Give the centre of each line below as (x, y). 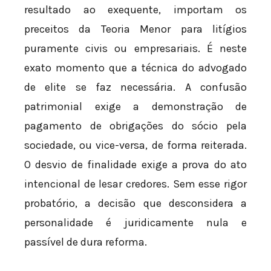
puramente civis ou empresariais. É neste (135, 48)
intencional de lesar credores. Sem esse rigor (135, 184)
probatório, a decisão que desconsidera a (135, 203)
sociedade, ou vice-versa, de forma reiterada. (135, 145)
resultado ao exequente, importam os (135, 9)
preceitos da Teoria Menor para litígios (135, 29)
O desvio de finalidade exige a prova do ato (135, 164)
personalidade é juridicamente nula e (135, 222)
